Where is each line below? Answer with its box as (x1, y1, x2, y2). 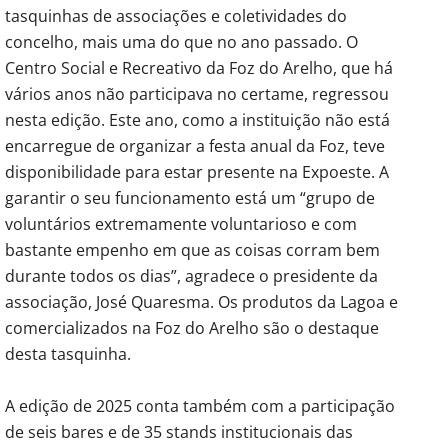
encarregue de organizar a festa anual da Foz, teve (5, 134, 385, 157)
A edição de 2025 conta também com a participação (5, 394, 395, 417)
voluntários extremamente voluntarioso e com (5, 212, 357, 235)
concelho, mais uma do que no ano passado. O (5, 30, 358, 53)
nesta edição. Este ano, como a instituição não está (5, 108, 390, 131)
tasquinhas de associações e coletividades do (5, 4, 347, 27)
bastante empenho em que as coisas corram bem (5, 238, 380, 261)
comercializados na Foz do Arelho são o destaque (5, 316, 379, 339)
